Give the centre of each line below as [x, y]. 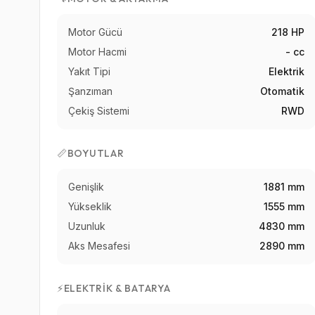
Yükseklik [90, 207]
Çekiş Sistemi [99, 111]
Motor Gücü [95, 32]
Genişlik [86, 187]
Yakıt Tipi [89, 72]
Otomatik [283, 91]
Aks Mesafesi [99, 246]
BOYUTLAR [96, 154]
